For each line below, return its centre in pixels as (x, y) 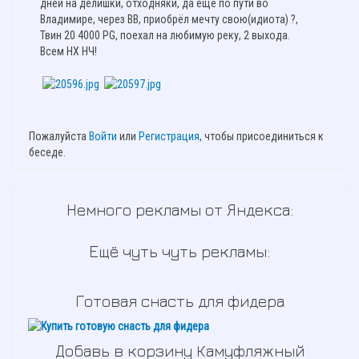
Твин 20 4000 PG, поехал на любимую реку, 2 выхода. (165, 36)
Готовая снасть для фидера (179, 301)
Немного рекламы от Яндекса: (179, 210)
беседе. (47, 153)
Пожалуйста (59, 137)
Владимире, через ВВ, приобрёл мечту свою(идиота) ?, (169, 20)
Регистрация (169, 137)
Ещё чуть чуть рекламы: (179, 252)
